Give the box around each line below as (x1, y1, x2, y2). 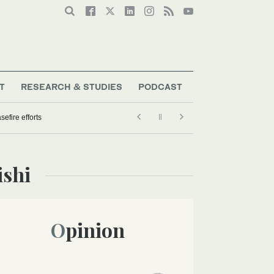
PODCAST (138, 81, 182, 92)
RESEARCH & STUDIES (21, 81, 123, 92)
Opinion (65, 216, 125, 243)
